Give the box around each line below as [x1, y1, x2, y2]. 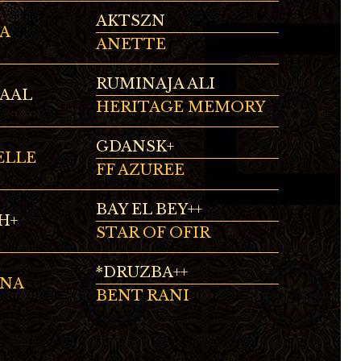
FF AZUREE [96, 161, 185, 179]
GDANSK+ [96, 138, 174, 156]
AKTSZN [96, 12, 165, 30]
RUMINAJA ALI [96, 75, 215, 93]
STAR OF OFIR [96, 224, 210, 242]
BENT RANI [96, 287, 189, 305]
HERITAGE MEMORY [96, 98, 265, 116]
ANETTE [96, 35, 166, 53]
